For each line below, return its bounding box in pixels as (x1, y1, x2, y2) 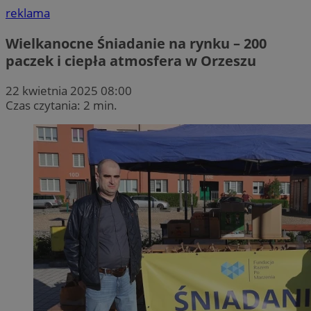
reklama (6, 5, 50, 22)
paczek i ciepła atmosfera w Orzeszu (6, 51, 256, 70)
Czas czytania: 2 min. (6, 96, 117, 113)
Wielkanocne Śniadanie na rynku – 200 (6, 33, 267, 53)
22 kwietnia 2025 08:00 (6, 82, 132, 99)
